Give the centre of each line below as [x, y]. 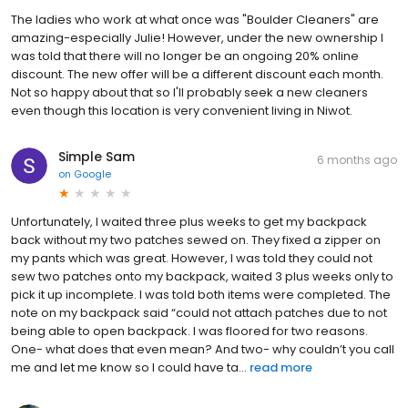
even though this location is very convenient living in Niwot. [182, 110]
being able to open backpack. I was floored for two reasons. [189, 331]
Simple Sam [97, 156]
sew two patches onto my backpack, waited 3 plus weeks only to [202, 276]
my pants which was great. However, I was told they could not [192, 258]
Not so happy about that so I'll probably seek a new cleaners [189, 92]
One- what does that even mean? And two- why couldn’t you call [203, 349]
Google [92, 173]
